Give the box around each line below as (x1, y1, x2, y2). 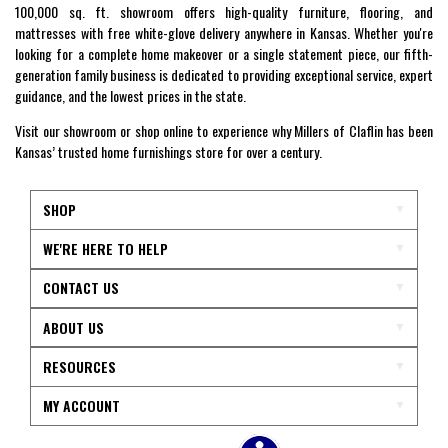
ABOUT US (42, 316, 104, 338)
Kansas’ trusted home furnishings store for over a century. (15, 141, 322, 163)
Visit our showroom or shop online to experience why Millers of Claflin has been (15, 120, 433, 142)
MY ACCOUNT (42, 395, 120, 417)
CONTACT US (42, 277, 119, 299)
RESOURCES (42, 355, 116, 377)
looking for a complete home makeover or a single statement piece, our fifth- (15, 43, 433, 65)
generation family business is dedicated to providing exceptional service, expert (15, 64, 433, 86)
